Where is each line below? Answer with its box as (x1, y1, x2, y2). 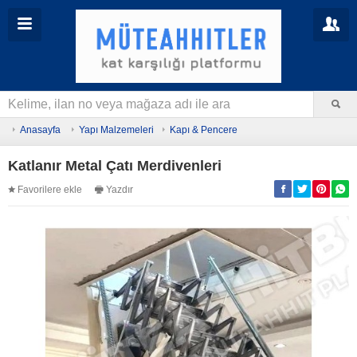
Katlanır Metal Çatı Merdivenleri (8, 158, 222, 175)
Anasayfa (20, 124, 61, 136)
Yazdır (106, 184, 133, 196)
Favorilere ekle (18, 184, 82, 196)
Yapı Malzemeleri (79, 124, 154, 136)
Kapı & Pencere (170, 124, 237, 136)
